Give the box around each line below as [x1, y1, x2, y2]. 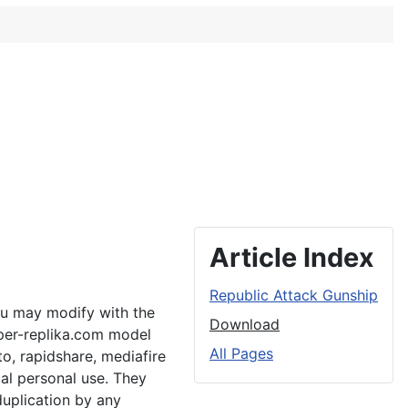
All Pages [209, 344, 273, 362]
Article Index [209, 241, 374, 273]
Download [209, 315, 280, 333]
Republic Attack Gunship [209, 286, 378, 304]
